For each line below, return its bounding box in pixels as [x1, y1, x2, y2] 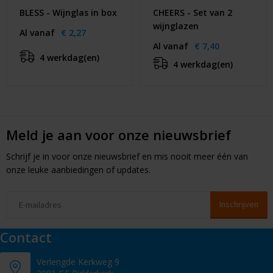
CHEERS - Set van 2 [153, 6, 232, 18]
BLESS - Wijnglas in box [19, 6, 117, 18]
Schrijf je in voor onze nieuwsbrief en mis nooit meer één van [5, 150, 248, 162]
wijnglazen [153, 19, 199, 32]
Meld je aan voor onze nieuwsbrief [5, 125, 231, 144]
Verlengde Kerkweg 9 [37, 255, 119, 268]
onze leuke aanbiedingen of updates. [5, 163, 151, 175]
